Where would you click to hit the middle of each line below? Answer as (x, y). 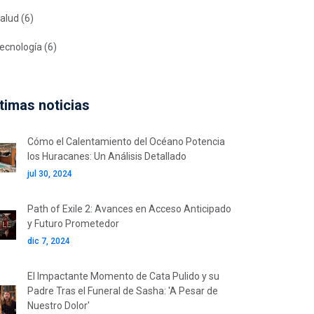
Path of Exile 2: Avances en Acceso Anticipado (129, 209)
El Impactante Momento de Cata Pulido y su (123, 276)
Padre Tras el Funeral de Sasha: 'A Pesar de (123, 291)
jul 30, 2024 (50, 174)
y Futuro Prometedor (73, 224)
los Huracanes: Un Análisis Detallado (107, 156)
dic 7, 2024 (49, 241)
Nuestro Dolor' (59, 306)
